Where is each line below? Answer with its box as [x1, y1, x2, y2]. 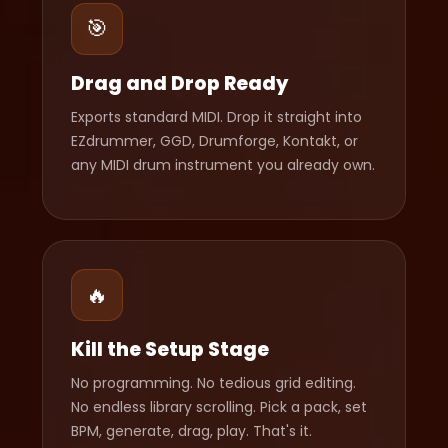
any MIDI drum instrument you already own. [71, 154, 376, 175]
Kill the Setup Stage [71, 336, 270, 364]
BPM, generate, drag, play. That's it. [71, 421, 313, 442]
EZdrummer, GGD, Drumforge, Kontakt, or [71, 130, 359, 151]
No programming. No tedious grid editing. [71, 373, 357, 394]
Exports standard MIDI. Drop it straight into [71, 106, 363, 127]
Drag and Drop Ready [71, 69, 289, 97]
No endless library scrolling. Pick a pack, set [71, 397, 368, 418]
